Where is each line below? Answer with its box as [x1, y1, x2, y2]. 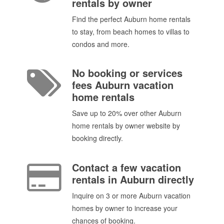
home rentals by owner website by [72, 120, 180, 131]
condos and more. [72, 39, 129, 49]
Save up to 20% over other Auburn [72, 108, 181, 118]
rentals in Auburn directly [72, 171, 194, 186]
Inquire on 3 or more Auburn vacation [72, 190, 190, 200]
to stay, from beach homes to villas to [72, 26, 189, 37]
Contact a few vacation [72, 159, 181, 174]
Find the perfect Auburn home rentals [72, 14, 190, 24]
